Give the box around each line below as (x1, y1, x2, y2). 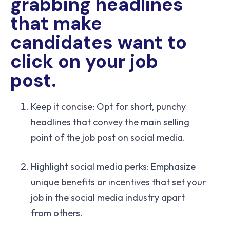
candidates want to (10, 30, 187, 55)
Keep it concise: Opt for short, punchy (31, 101, 186, 113)
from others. (31, 207, 83, 219)
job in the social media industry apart (31, 191, 185, 204)
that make (10, 11, 102, 36)
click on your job (10, 49, 158, 74)
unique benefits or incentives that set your (31, 176, 206, 188)
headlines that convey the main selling (31, 116, 189, 128)
